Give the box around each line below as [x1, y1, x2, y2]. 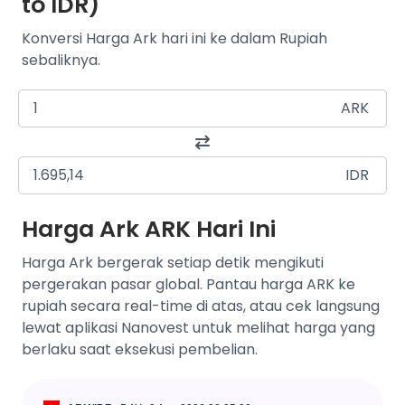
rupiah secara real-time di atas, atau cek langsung [22, 296, 380, 316]
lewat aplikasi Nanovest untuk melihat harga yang [22, 317, 375, 338]
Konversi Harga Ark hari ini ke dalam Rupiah [22, 28, 327, 49]
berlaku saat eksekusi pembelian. [22, 339, 258, 360]
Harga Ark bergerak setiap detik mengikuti [22, 252, 324, 273]
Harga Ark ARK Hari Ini [22, 213, 276, 245]
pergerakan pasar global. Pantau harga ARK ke [22, 274, 355, 295]
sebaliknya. [22, 50, 100, 71]
